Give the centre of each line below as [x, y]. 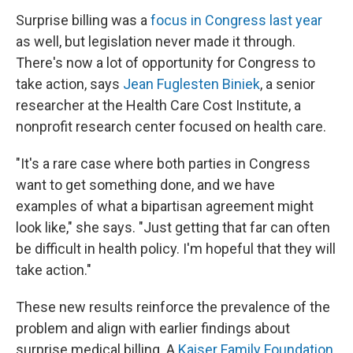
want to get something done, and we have [145, 185]
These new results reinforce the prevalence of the [173, 307]
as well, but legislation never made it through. [156, 42]
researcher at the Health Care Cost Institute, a [158, 106]
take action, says [69, 84]
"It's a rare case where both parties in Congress [163, 164]
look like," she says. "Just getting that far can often [173, 228]
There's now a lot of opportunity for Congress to [165, 63]
